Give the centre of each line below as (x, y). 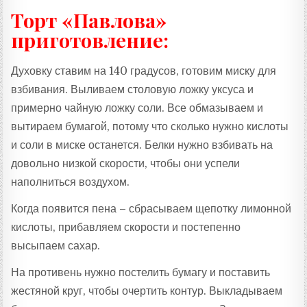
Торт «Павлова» (89, 20)
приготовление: (90, 39)
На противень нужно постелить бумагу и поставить (141, 272)
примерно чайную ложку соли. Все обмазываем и (137, 108)
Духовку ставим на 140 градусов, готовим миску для (144, 71)
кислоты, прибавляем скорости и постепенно (126, 227)
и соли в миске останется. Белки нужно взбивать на (142, 145)
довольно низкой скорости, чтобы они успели (126, 163)
